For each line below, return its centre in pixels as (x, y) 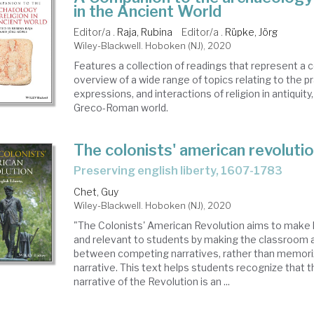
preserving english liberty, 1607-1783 (182, 171)
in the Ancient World (148, 11)
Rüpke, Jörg (252, 32)
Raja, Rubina (145, 32)
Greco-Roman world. (121, 108)
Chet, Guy (96, 192)
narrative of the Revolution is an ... (152, 281)
